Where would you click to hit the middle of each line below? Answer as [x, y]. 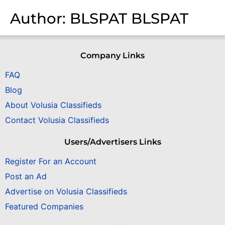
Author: [40, 18]
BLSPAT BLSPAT [129, 18]
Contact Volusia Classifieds [57, 120]
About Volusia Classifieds [53, 105]
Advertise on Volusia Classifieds [66, 192]
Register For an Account [51, 161]
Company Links [113, 55]
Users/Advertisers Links [113, 142]
